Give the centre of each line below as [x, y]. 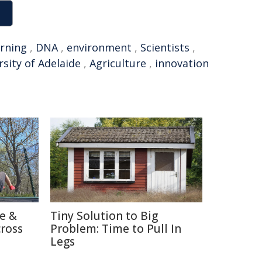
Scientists [165, 47]
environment [99, 47]
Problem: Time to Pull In [116, 229]
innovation [182, 63]
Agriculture [118, 63]
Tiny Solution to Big [104, 216]
